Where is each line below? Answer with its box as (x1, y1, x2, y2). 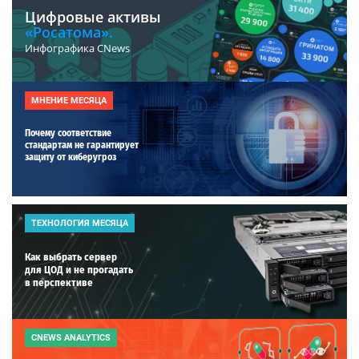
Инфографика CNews (25, 40, 130, 55)
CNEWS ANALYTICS (31, 332, 111, 343)
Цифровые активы (25, 6, 161, 26)
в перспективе (25, 276, 93, 288)
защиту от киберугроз (25, 151, 116, 163)
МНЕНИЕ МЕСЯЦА (31, 95, 107, 106)
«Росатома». (25, 22, 113, 42)
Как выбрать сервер (25, 250, 117, 263)
